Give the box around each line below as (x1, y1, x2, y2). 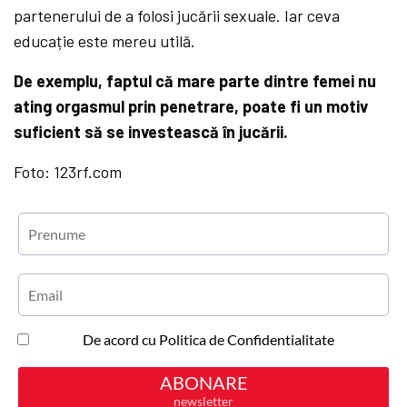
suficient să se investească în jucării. (14, 122, 289, 143)
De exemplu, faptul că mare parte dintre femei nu (14, 71, 377, 92)
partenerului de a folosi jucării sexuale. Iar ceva (14, 5, 341, 26)
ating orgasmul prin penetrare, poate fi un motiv (14, 96, 369, 117)
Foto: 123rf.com (14, 162, 123, 183)
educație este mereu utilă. (14, 31, 196, 52)
